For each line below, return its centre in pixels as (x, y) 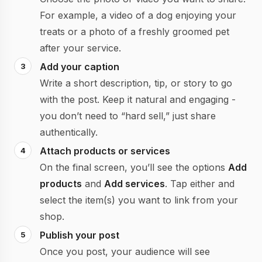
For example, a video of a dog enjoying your (138, 15)
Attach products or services (105, 151)
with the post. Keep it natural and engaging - (138, 99)
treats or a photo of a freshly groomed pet (135, 32)
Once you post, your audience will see (125, 251)
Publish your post (80, 235)
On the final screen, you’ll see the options (134, 167)
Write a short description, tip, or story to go (136, 83)
